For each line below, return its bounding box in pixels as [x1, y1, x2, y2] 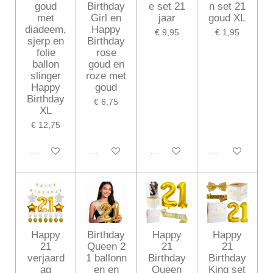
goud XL [208, 12, 246, 24]
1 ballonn [85, 252, 127, 264]
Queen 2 [87, 241, 126, 253]
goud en [88, 58, 124, 71]
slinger [30, 70, 62, 82]
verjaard [27, 252, 65, 264]
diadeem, [25, 24, 67, 36]
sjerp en [27, 35, 65, 48]
